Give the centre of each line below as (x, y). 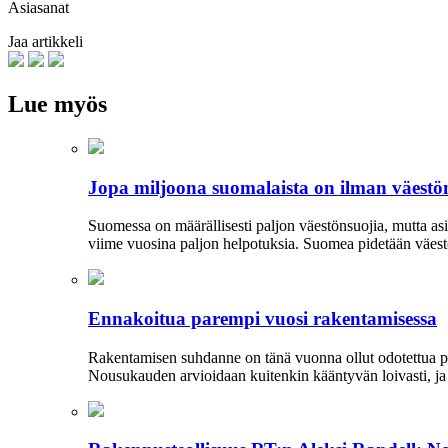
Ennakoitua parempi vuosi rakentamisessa (262, 318)
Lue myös (57, 103)
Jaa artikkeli (45, 41)
